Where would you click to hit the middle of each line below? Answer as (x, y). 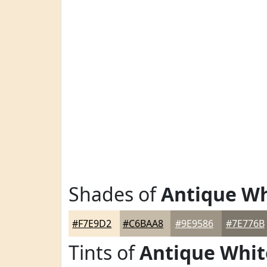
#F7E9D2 (92, 223)
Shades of (115, 194)
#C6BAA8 (143, 223)
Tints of (104, 252)
